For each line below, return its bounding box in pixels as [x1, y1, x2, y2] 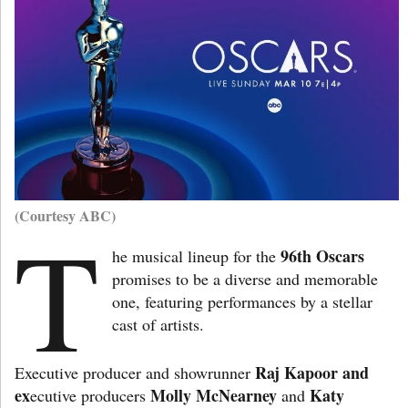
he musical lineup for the [112, 244, 281, 267]
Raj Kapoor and [255, 360, 369, 384]
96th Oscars [280, 243, 365, 268]
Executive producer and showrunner [15, 361, 255, 383]
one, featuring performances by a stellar [112, 290, 373, 312]
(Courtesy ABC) [15, 204, 116, 226]
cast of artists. [112, 312, 205, 335]
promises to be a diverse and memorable [112, 267, 379, 290]
